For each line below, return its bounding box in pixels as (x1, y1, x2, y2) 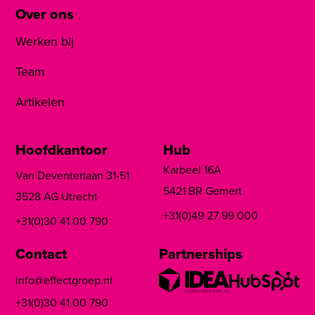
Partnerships (158, 243, 243, 264)
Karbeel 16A (163, 161, 221, 178)
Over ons (15, 3, 75, 25)
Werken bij (15, 32, 75, 51)
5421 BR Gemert (163, 182, 242, 199)
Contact (15, 243, 67, 264)
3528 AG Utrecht (15, 188, 98, 205)
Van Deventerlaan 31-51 (15, 167, 130, 184)
